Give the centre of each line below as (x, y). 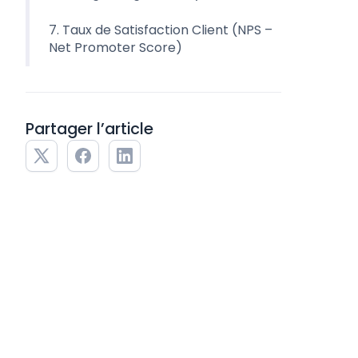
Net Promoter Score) (115, 47)
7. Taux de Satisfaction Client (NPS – (161, 30)
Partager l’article (89, 128)
